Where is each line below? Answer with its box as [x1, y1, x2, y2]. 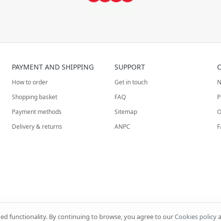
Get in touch [114, 77, 148, 86]
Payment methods [12, 107, 62, 116]
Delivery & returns [12, 122, 63, 131]
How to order [12, 77, 48, 86]
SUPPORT [114, 62, 146, 72]
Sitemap [114, 107, 138, 116]
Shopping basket [12, 92, 58, 101]
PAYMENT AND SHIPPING [12, 62, 94, 72]
